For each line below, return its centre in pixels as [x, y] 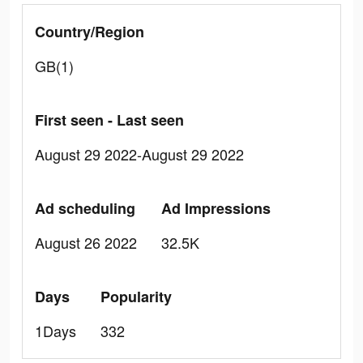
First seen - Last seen [109, 120]
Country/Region [90, 32]
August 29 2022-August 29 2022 [139, 154]
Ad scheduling [85, 208]
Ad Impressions [216, 208]
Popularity [136, 297]
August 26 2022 [86, 242]
